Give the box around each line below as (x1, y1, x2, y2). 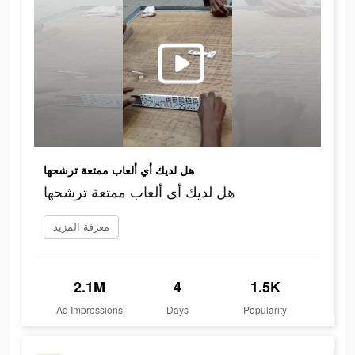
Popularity (243, 303, 288, 317)
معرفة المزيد (53, 219, 109, 235)
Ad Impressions (56, 303, 124, 317)
